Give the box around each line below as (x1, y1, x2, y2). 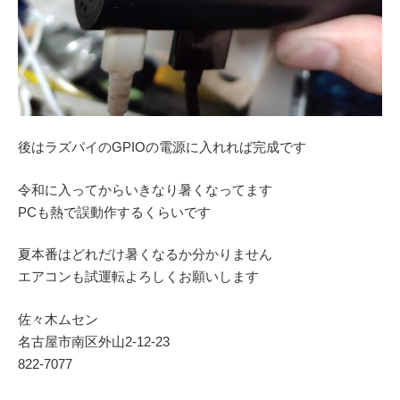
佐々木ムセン (18, 311, 98, 327)
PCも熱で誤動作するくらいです (18, 204, 211, 220)
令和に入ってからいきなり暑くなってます (18, 181, 272, 197)
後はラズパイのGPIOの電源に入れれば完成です (18, 139, 306, 155)
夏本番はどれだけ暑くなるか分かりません (18, 246, 272, 262)
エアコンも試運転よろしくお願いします (18, 269, 259, 285)
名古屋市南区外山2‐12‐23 (18, 333, 170, 349)
